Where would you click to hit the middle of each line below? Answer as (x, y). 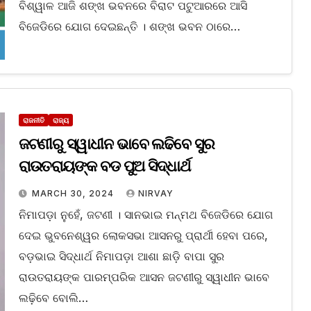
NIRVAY (155, 194)
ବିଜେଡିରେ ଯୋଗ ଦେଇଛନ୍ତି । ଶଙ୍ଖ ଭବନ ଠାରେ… (129, 27)
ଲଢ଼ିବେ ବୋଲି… (53, 298)
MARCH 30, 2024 (74, 194)
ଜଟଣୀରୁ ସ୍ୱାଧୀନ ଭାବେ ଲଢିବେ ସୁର (116, 144)
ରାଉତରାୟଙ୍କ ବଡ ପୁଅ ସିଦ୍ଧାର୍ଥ (104, 167)
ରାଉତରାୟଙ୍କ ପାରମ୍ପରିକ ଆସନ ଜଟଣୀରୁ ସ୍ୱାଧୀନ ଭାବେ (144, 277)
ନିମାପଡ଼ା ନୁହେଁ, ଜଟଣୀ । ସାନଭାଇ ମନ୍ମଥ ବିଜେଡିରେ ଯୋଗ (145, 215)
